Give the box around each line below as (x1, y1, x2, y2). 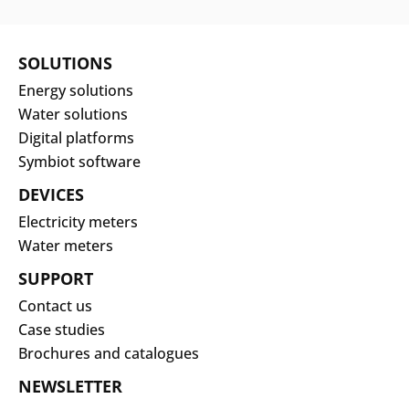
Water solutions (18, 103, 128, 124)
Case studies (18, 319, 105, 340)
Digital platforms (18, 127, 134, 148)
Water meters (18, 235, 113, 256)
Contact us (18, 295, 92, 316)
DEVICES (18, 183, 84, 205)
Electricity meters (18, 211, 138, 232)
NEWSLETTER (18, 374, 122, 397)
